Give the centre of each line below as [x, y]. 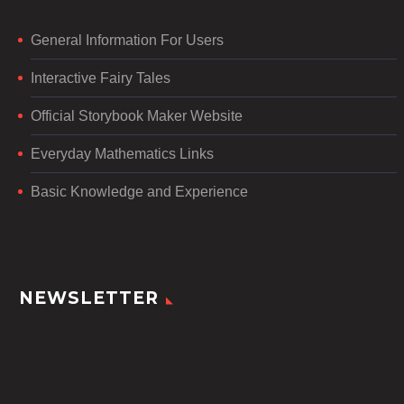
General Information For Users [127, 40]
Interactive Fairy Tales [101, 78]
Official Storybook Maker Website [137, 115]
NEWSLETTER [89, 298]
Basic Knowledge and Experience [139, 191]
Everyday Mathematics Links [122, 153]
